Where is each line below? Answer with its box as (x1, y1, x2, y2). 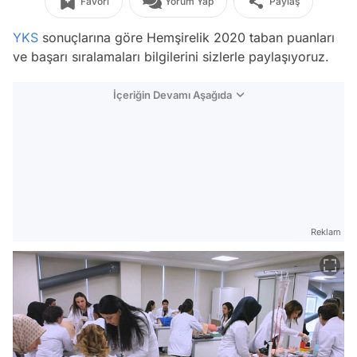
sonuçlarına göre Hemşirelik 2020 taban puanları (38, 29, 335, 45)
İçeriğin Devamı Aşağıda (113, 88, 232, 101)
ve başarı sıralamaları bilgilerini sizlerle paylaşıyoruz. (13, 49, 329, 65)
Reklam (311, 226, 341, 237)
